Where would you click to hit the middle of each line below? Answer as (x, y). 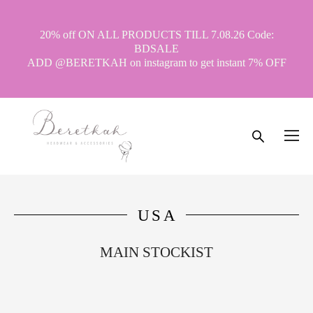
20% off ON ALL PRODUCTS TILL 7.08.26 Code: (156, 35)
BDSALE (156, 49)
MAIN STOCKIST (156, 253)
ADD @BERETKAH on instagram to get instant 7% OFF (156, 63)
